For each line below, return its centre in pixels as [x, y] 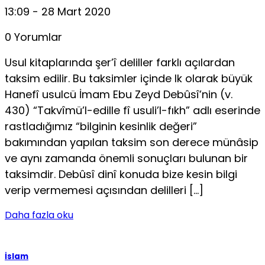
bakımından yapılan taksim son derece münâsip [132, 143]
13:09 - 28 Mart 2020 [58, 12]
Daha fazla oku [39, 215]
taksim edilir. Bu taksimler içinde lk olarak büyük [129, 79]
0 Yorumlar [33, 37]
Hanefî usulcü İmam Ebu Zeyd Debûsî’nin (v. [119, 95]
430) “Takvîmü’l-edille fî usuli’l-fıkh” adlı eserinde [132, 111]
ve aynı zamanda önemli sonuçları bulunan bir [126, 159]
